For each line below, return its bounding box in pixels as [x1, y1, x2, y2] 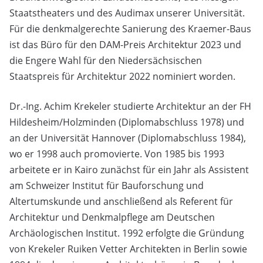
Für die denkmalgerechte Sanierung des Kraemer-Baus [9, 22, 251, 35]
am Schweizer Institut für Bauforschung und [9, 178, 204, 192]
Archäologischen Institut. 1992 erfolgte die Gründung [9, 226, 244, 240]
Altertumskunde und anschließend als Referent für [9, 194, 233, 208]
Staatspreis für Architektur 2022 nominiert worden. [9, 69, 235, 83]
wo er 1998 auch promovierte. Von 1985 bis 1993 [9, 147, 224, 160]
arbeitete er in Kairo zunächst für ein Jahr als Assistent [9, 163, 249, 176]
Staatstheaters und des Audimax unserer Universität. [9, 6, 245, 19]
